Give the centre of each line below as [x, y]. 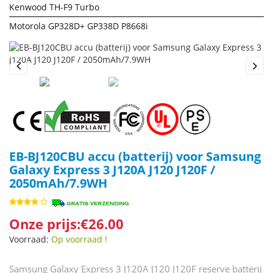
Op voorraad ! [79, 239]
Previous [27, 80]
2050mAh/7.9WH [58, 183]
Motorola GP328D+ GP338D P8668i [79, 26]
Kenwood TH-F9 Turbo [54, 7]
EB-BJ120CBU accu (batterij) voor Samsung [135, 156]
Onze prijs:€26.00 [66, 224]
